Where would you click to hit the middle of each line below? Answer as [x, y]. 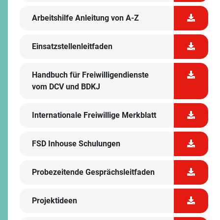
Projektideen [55, 201]
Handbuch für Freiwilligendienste [90, 75]
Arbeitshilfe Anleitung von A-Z [85, 18]
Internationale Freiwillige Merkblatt [94, 115]
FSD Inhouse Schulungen [76, 144]
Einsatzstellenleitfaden [72, 46]
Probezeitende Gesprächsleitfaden [93, 172]
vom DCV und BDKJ [66, 87]
